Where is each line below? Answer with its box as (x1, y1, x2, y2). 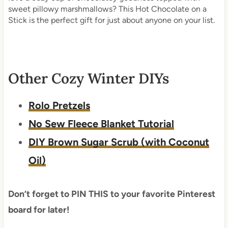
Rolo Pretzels (28, 99, 90, 111)
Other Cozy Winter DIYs (8, 69, 169, 88)
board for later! (8, 204, 69, 215)
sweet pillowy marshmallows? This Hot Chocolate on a (8, 4, 207, 14)
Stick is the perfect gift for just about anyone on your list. (8, 15, 215, 25)
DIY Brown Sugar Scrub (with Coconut (28, 135, 209, 148)
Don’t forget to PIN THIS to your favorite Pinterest (8, 188, 215, 199)
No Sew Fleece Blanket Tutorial (28, 117, 174, 130)
